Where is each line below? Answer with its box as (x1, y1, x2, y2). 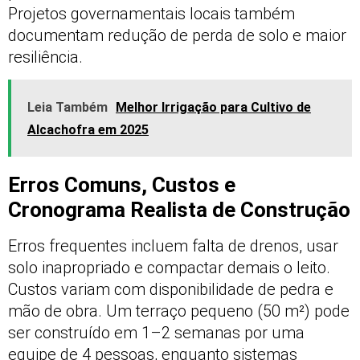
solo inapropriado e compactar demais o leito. (8, 257, 330, 277)
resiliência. (8, 47, 83, 67)
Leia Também (27, 99, 108, 115)
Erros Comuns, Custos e (8, 172, 235, 197)
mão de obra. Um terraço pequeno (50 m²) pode (8, 301, 350, 321)
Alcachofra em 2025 (27, 121, 149, 137)
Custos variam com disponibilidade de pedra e (8, 279, 333, 299)
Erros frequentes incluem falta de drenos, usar (8, 235, 338, 256)
